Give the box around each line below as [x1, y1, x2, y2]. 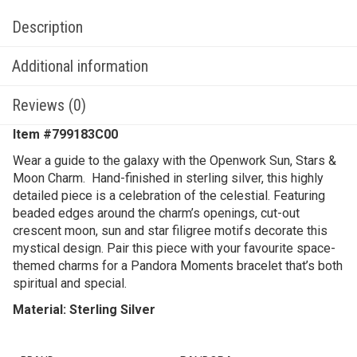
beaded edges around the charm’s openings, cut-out [13, 206, 300, 221]
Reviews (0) [12, 96, 86, 115]
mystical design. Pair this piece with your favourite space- [13, 241, 335, 256]
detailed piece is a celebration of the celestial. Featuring [13, 188, 325, 203]
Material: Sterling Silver [13, 302, 155, 317]
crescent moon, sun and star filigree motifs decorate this [13, 223, 328, 238]
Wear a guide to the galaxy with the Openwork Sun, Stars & [13, 153, 336, 168]
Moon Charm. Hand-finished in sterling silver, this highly [13, 171, 324, 186]
